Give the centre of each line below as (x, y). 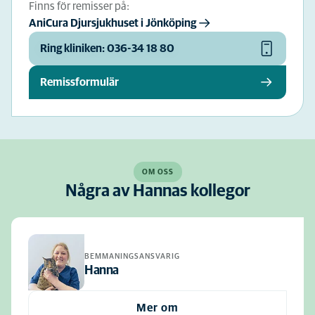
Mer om (157, 308)
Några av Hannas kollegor (157, 191)
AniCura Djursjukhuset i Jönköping (112, 23)
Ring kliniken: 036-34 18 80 (107, 49)
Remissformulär (79, 82)
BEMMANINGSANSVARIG (132, 256)
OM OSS (157, 172)
